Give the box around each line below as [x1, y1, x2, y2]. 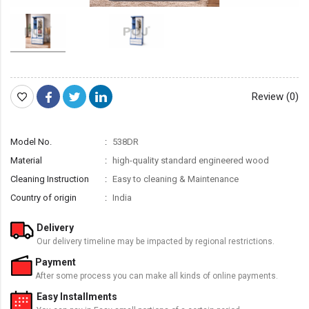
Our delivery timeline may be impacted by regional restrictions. [37, 236, 275, 246]
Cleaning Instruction [10, 173, 89, 184]
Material [10, 154, 42, 166]
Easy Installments [37, 290, 117, 302]
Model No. [10, 136, 52, 147]
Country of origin [10, 192, 77, 203]
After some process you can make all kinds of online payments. [35, 270, 278, 281]
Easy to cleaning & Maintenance [110, 173, 239, 184]
